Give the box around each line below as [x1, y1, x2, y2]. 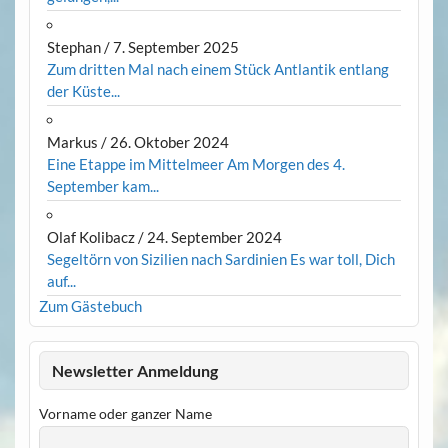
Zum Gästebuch [38, 297, 142, 316]
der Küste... [46, 82, 120, 101]
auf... [46, 272, 76, 291]
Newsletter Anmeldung [52, 360, 219, 380]
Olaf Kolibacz [46, 228, 135, 247]
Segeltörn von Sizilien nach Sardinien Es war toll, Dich [46, 250, 395, 269]
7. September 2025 [112, 38, 239, 57]
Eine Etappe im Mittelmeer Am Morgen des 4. [46, 155, 345, 174]
